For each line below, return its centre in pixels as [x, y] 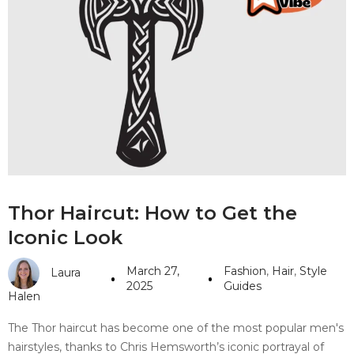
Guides [242, 286]
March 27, [153, 271]
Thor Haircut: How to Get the [153, 213]
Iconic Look [65, 237]
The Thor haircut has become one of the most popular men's [176, 328]
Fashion [245, 271]
